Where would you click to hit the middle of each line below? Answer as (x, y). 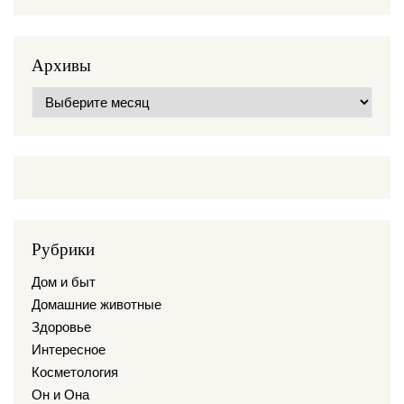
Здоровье (61, 326)
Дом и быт (64, 281)
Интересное (69, 349)
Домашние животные (96, 304)
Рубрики (63, 249)
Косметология (75, 372)
